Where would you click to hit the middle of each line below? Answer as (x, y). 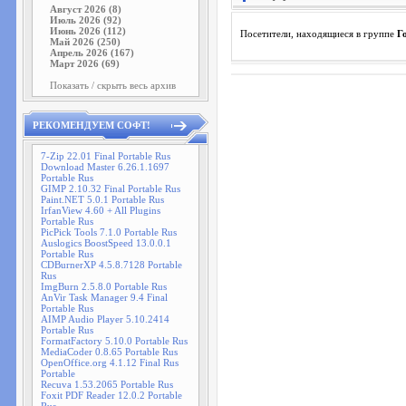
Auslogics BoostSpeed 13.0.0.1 (106, 243)
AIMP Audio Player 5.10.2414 (105, 319)
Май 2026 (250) (85, 42)
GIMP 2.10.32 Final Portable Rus (111, 188)
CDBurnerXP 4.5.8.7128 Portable (111, 265)
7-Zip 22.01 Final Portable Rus (106, 156)
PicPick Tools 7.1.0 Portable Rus (109, 232)
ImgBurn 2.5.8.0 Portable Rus (104, 286)
